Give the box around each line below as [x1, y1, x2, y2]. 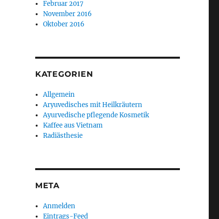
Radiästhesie [43, 131, 83, 140]
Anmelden [43, 202, 76, 210]
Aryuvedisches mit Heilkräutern [43, 101, 143, 109]
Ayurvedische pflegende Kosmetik [43, 111, 150, 119]
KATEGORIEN [35, 69, 93, 79]
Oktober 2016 [43, 20, 85, 28]
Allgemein [43, 90, 75, 99]
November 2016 [43, 10, 92, 18]
